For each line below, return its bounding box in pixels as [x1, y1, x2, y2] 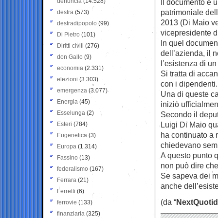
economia [57, 64, 83, 72]
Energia [57, 98, 78, 105]
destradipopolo [57, 19, 97, 27]
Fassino [57, 154, 78, 161]
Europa [57, 143, 76, 150]
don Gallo [57, 53, 83, 60]
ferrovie [57, 199, 77, 206]
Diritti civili [57, 42, 84, 49]
